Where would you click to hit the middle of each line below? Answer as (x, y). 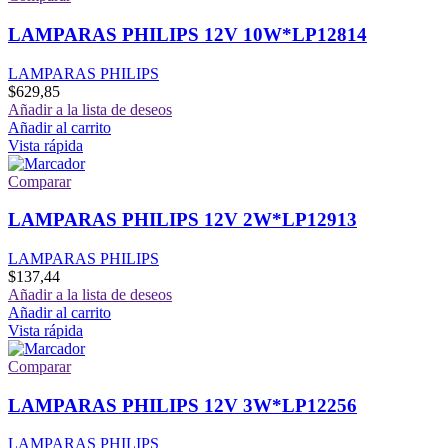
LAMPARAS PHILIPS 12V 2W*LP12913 (182, 220)
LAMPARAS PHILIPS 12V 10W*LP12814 (187, 34)
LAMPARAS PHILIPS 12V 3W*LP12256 (182, 405)
